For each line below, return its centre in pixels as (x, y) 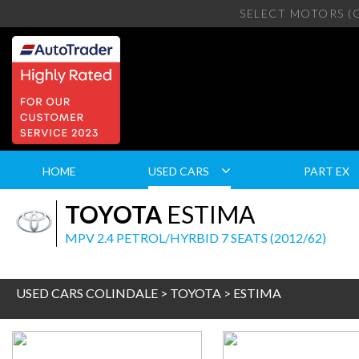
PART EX (326, 171)
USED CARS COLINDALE (87, 293)
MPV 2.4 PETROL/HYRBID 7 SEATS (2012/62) (196, 238)
